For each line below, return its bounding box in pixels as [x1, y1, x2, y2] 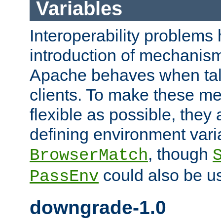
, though [148, 145, 213, 164]
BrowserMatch [30, 146, 148, 165]
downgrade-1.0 [30, 197, 166, 219]
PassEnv [30, 167, 99, 186]
